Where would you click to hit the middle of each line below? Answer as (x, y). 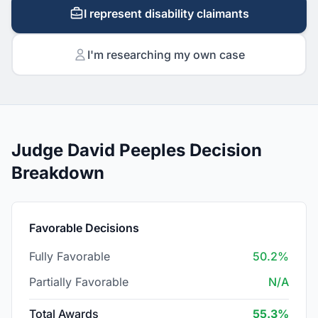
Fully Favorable (70, 256)
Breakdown (58, 173)
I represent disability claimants (166, 13)
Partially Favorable (79, 282)
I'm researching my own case (166, 55)
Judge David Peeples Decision (137, 150)
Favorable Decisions (84, 228)
